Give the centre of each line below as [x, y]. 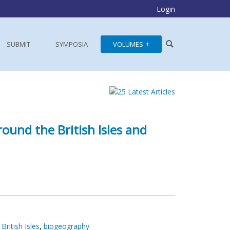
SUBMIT [18, 44]
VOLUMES [128, 44]
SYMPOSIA [72, 44]
